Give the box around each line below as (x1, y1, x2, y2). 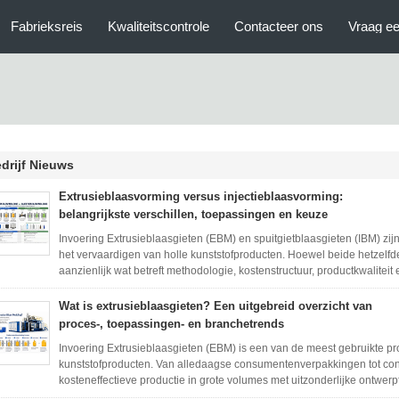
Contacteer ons (234, 19, 323, 34)
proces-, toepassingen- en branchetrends (59, 317, 284, 330)
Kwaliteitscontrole (108, 19, 209, 34)
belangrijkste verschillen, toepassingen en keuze (59, 208, 328, 221)
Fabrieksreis (11, 19, 83, 34)
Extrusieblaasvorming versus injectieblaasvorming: (59, 190, 343, 203)
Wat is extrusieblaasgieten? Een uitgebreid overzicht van (59, 299, 372, 313)
